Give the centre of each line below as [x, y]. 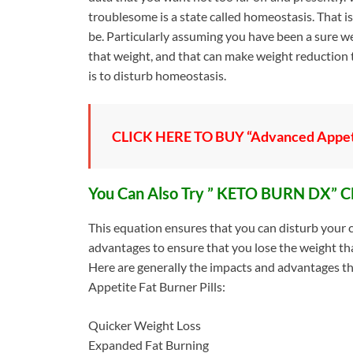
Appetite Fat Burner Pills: [157, 287]
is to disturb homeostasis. [157, 76]
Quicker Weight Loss [145, 325]
